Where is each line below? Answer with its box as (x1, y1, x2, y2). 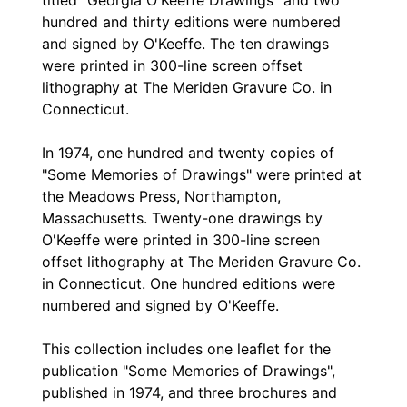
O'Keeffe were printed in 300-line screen (42, 231, 320, 250)
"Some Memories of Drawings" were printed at (42, 165, 362, 184)
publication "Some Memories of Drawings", (42, 362, 335, 381)
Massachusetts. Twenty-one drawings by (42, 209, 323, 228)
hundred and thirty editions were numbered (42, 13, 341, 32)
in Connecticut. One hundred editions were (42, 274, 335, 293)
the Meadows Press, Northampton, (42, 187, 281, 206)
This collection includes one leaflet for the (42, 340, 331, 359)
